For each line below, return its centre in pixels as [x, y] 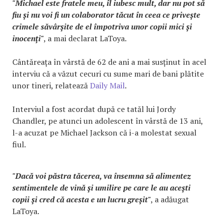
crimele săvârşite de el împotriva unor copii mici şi [102, 27]
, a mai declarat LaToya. [85, 39]
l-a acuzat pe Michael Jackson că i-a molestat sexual [104, 133]
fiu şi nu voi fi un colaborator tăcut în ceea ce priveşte [106, 15]
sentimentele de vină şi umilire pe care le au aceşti [101, 188]
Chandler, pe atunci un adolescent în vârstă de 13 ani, [108, 121]
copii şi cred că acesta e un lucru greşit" [82, 200]
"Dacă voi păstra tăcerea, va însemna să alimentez [101, 176]
